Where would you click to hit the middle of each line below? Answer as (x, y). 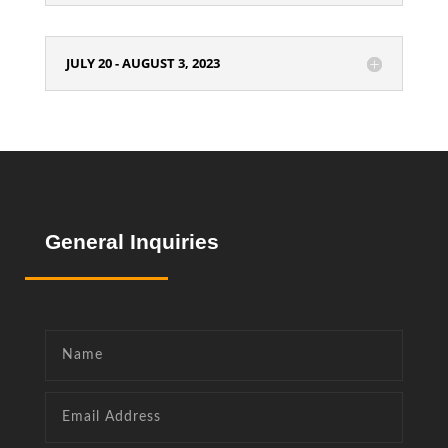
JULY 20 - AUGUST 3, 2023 (142, 63)
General (87, 241)
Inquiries (174, 241)
